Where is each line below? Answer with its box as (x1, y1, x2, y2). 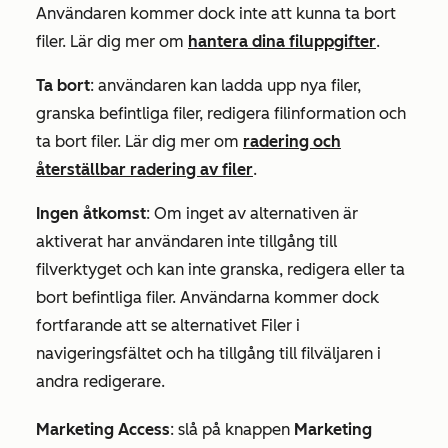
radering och (243, 132, 341, 152)
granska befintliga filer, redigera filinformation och (36, 104, 406, 124)
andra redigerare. (36, 372, 165, 392)
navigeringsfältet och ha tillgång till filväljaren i (36, 344, 381, 364)
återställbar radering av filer (36, 160, 253, 180)
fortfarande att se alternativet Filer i (36, 316, 300, 336)
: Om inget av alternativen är (146, 204, 358, 224)
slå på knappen (178, 420, 294, 440)
